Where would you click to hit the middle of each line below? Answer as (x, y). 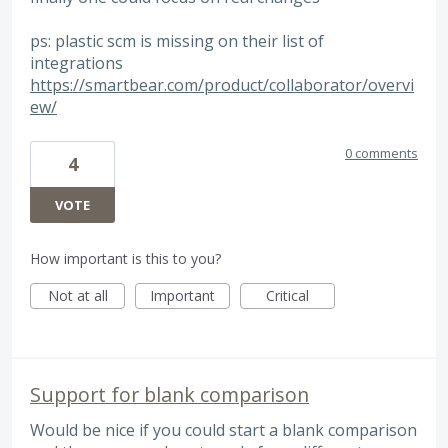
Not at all (77, 295)
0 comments (381, 152)
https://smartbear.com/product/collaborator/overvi (222, 85)
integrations (76, 63)
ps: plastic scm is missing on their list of (177, 41)
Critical (287, 295)
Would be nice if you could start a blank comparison (223, 429)
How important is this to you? (125, 258)
